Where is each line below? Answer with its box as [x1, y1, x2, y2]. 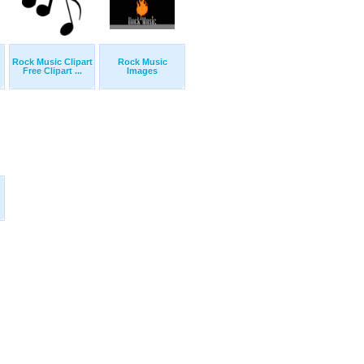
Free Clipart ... [22, 66, 82, 76]
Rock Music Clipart [11, 57, 93, 67]
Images [127, 66, 158, 76]
